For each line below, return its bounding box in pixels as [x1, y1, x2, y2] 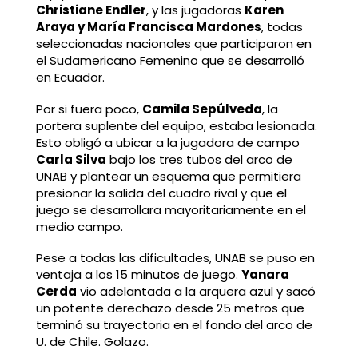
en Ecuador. [35, 68, 105, 86]
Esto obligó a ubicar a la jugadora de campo [35, 133, 300, 151]
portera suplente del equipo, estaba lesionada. [35, 117, 317, 134]
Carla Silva [35, 150, 106, 168]
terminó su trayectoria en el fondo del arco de [35, 316, 312, 334]
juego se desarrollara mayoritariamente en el [35, 201, 306, 218]
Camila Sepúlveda [141, 100, 262, 117]
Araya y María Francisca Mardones [35, 18, 261, 35]
